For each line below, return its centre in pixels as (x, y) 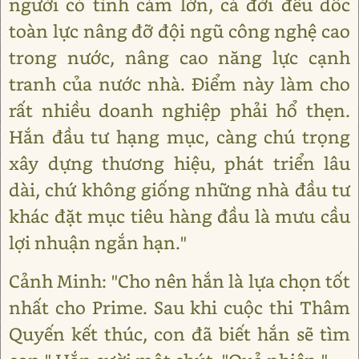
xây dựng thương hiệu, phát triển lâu (179, 163)
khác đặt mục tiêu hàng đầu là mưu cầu (179, 216)
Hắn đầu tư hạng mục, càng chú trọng (179, 137)
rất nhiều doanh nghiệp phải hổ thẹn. (179, 110)
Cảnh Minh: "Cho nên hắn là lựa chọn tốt (179, 281)
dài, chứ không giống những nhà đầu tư (179, 190)
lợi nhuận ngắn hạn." (98, 242)
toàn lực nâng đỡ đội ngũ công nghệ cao (179, 31)
